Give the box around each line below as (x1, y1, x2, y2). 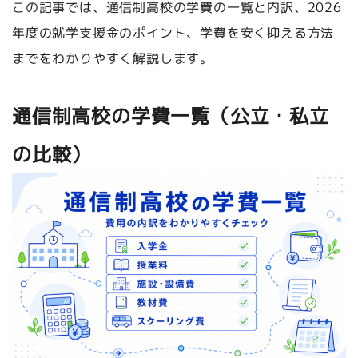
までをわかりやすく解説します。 (11, 49, 213, 68)
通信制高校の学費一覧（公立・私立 (12, 101, 329, 130)
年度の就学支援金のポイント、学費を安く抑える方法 (11, 23, 335, 42)
